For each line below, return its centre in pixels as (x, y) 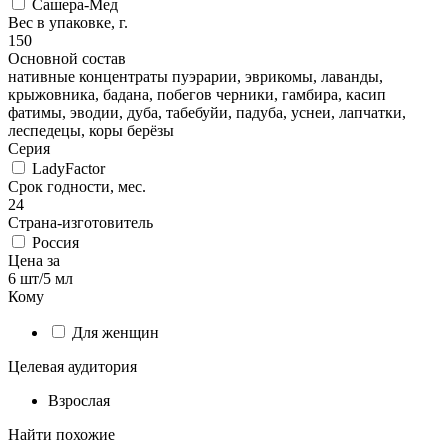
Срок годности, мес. (77, 186)
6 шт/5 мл (40, 278)
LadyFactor (66, 168)
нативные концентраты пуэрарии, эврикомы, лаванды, (195, 76)
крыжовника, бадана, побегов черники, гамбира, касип (197, 94)
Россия (53, 242)
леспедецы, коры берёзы (91, 130)
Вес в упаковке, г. (68, 22)
